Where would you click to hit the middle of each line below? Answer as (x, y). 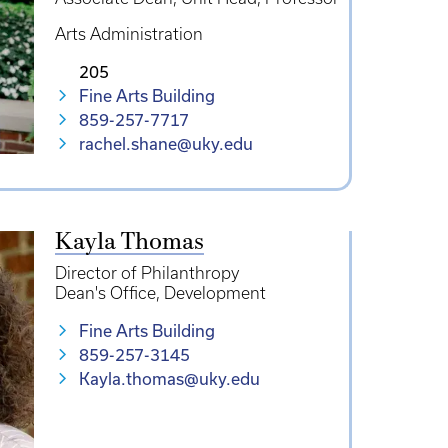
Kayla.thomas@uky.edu (169, 379)
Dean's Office (105, 293)
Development (214, 293)
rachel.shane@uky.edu (165, 144)
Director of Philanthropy (146, 273)
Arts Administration (128, 34)
